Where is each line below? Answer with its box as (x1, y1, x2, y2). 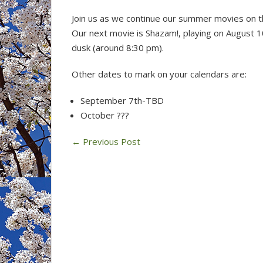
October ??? (80, 109, 129, 121)
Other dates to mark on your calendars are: (72, 68, 247, 80)
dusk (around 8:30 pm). (72, 42, 164, 53)
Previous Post (80, 136, 140, 147)
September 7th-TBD (80, 95, 164, 106)
